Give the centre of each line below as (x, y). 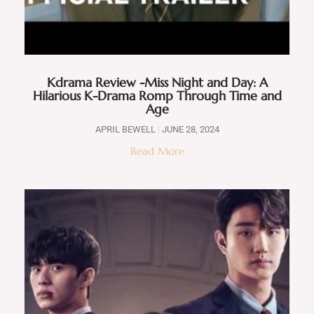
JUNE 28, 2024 (189, 129)
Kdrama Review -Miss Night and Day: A (157, 82)
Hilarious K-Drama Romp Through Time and (157, 95)
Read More (157, 151)
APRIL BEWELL (126, 129)
